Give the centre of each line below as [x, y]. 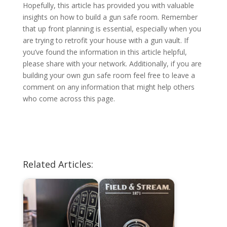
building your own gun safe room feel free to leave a [109, 75]
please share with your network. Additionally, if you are [112, 64]
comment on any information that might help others [108, 87]
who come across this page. [69, 99]
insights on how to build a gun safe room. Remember [110, 17]
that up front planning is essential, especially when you [112, 29]
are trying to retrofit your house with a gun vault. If [105, 41]
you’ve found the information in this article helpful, [105, 52]
